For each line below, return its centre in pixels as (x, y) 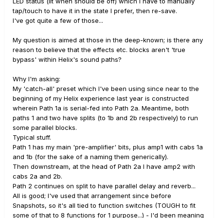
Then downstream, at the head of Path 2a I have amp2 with (104, 166)
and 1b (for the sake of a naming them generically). (91, 157)
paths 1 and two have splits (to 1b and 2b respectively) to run (105, 118)
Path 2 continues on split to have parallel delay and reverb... (104, 186)
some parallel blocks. (45, 127)
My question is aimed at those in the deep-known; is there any (108, 40)
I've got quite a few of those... (58, 20)
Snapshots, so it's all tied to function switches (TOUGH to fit (104, 205)
